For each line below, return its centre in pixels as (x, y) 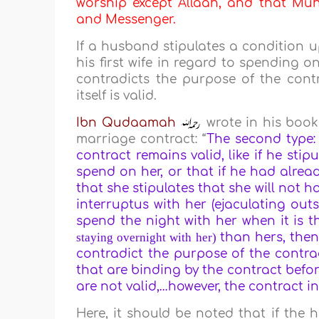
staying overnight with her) (146, 238)
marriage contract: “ (141, 140)
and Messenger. (126, 20)
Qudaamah (138, 123)
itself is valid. (117, 96)
